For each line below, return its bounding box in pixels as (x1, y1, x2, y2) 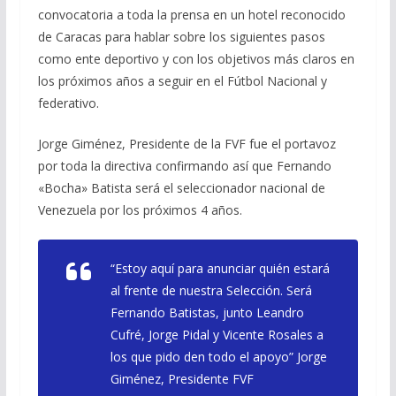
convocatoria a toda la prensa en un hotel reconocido (37, 5, 346, 23)
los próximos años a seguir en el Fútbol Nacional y (37, 72, 327, 89)
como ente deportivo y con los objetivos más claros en (37, 49, 354, 67)
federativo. (37, 94, 99, 111)
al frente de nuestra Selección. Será (110, 281, 312, 299)
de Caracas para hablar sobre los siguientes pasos (37, 27, 325, 45)
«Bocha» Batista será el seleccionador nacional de (37, 179, 325, 196)
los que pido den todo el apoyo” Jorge (110, 347, 327, 365)
